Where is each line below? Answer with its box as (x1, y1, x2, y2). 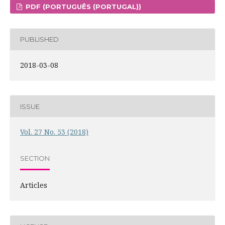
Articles (20, 180, 47, 190)
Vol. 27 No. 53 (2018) (20, 127, 88, 137)
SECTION (20, 154, 50, 162)
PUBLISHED (20, 35, 59, 44)
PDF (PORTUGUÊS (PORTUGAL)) (24, 2, 142, 11)
